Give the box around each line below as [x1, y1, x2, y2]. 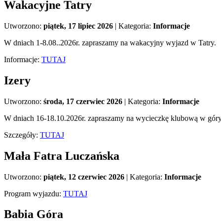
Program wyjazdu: [4, 189, 63, 198]
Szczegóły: [4, 130, 40, 139]
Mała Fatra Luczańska [4, 149, 119, 162]
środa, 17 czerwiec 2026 [43, 97, 122, 106]
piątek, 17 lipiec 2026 [43, 21, 113, 30]
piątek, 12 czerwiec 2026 [43, 172, 124, 181]
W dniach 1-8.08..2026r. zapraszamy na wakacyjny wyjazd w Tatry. [4, 38, 216, 47]
